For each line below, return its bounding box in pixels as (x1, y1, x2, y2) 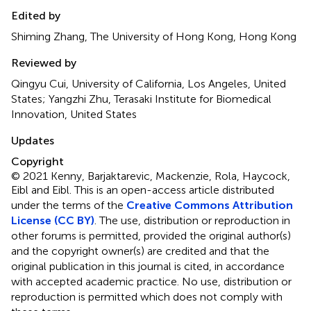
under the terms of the (11, 198, 126, 212)
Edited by (11, 8, 60, 22)
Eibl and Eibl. (11, 183, 74, 196)
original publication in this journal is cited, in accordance (11, 259, 285, 273)
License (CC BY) (11, 213, 94, 227)
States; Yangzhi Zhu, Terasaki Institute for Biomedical (11, 92, 271, 106)
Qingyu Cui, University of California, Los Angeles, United (11, 76, 286, 90)
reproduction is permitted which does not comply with (11, 289, 283, 303)
